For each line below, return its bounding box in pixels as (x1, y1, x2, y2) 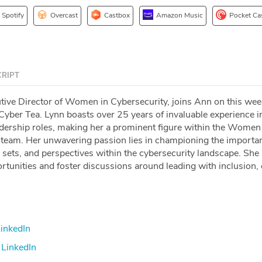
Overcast (50, 10, 78, 20)
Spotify (2, 10, 24, 20)
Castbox (104, 10, 130, 20)
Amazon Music (156, 10, 203, 20)
